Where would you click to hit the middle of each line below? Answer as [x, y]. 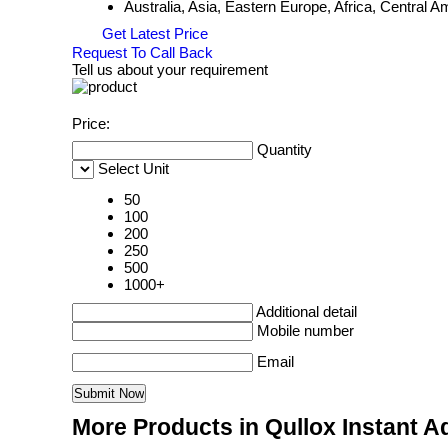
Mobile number [305, 331]
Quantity [284, 150]
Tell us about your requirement [170, 70]
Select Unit [133, 169]
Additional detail [306, 312]
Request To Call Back [142, 53]
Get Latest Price [153, 33]
